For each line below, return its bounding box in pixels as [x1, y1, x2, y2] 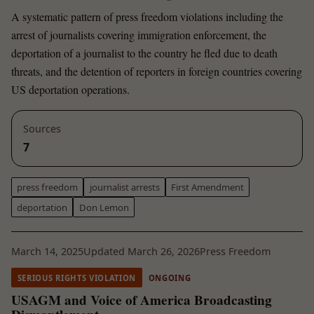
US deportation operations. [11, 81, 130, 97]
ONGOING [148, 272, 191, 283]
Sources [23, 121, 61, 135]
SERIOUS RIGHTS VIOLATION [17, 272, 136, 283]
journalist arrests [89, 181, 160, 194]
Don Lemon [78, 200, 129, 214]
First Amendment [170, 181, 244, 194]
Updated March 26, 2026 [83, 245, 200, 259]
